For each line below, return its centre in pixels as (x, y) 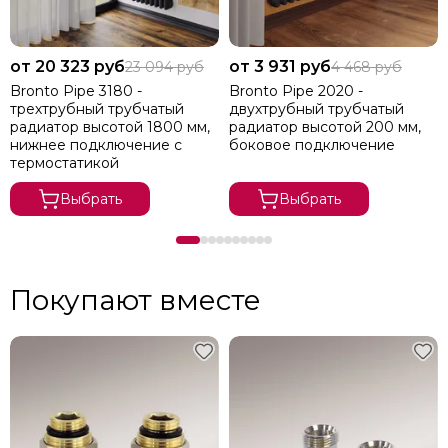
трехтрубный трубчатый (97, 108)
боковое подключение (312, 144)
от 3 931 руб (280, 66)
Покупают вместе (135, 299)
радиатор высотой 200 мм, (325, 126)
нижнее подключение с (96, 144)
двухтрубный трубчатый (316, 108)
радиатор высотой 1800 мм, (110, 126)
